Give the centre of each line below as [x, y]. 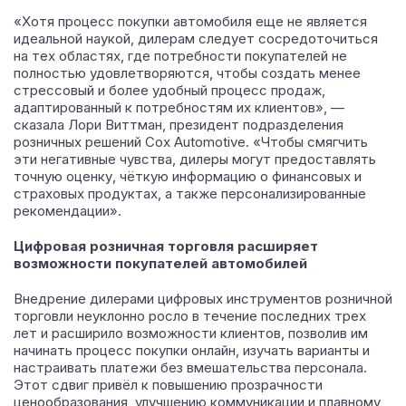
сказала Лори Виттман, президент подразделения [179, 125]
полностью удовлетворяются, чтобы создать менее [187, 73]
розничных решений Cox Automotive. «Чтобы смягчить [191, 142]
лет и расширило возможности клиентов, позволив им [191, 333]
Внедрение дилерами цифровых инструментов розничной [203, 299]
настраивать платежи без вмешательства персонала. [190, 367]
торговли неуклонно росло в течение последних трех [190, 316]
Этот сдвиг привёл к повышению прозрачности [168, 385]
